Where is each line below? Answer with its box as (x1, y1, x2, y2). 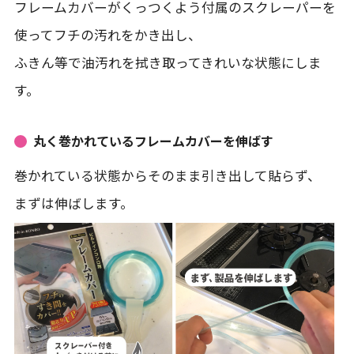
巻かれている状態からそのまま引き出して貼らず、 (13, 166, 321, 186)
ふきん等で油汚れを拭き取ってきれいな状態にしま (13, 53, 322, 73)
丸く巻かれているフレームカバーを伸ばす (32, 131, 273, 151)
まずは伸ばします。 (13, 194, 134, 213)
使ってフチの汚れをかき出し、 (13, 25, 201, 45)
